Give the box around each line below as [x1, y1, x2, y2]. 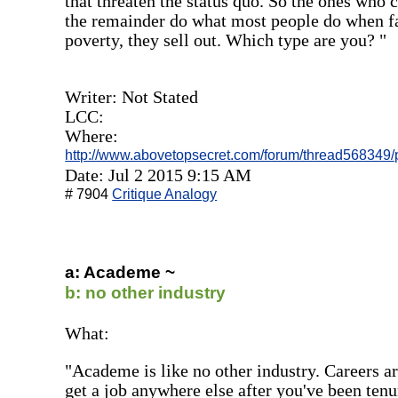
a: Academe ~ [65, 262, 176, 282]
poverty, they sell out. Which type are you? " [65, 29, 387, 50]
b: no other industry [65, 283, 227, 302]
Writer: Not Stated [65, 86, 199, 107]
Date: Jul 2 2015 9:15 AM [65, 164, 252, 185]
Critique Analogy [112, 186, 218, 202]
